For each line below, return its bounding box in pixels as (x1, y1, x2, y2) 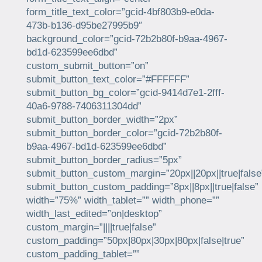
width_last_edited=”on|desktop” (26, 208, 162, 220)
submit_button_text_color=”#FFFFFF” (26, 74, 189, 85)
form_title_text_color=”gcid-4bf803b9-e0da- (26, 6, 215, 18)
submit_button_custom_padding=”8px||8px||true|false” (26, 181, 258, 193)
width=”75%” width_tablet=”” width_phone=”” (26, 195, 219, 206)
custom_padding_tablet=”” (26, 249, 140, 260)
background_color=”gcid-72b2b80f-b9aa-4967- (26, 33, 227, 45)
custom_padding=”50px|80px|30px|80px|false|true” (26, 235, 244, 247)
